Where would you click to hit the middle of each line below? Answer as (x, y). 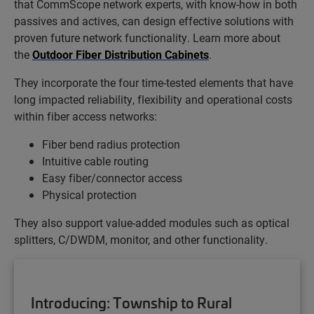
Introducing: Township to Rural (131, 302)
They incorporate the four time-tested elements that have (153, 82)
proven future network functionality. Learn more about (147, 37)
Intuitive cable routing (95, 161)
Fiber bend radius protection (111, 144)
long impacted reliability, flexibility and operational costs (153, 99)
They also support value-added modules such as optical (152, 223)
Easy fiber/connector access (112, 178)
